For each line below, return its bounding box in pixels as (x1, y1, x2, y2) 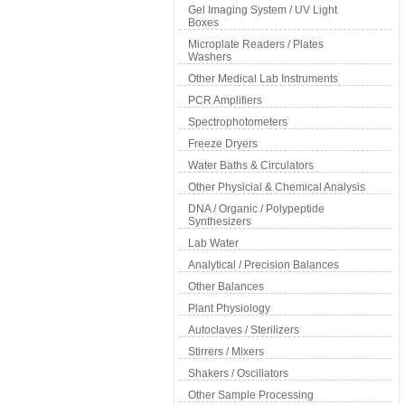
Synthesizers (188, 215, 251, 228)
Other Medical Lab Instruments (188, 72, 338, 85)
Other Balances (188, 280, 264, 293)
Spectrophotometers (188, 116, 287, 128)
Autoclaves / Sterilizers (188, 324, 299, 336)
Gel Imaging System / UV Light (188, 4, 337, 16)
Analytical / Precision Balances (188, 259, 339, 271)
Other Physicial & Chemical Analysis (188, 181, 365, 193)
